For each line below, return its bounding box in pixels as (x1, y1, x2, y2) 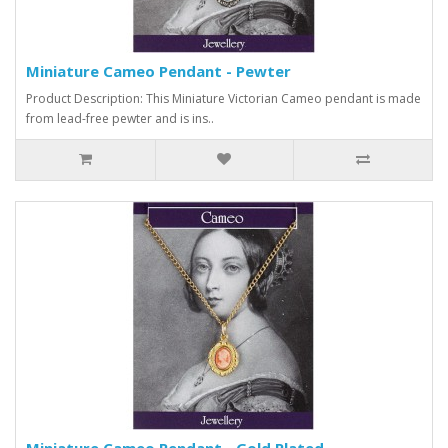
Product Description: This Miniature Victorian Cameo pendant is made (26, 89, 421, 107)
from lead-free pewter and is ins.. (26, 109, 214, 127)
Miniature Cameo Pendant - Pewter (26, 60, 291, 81)
